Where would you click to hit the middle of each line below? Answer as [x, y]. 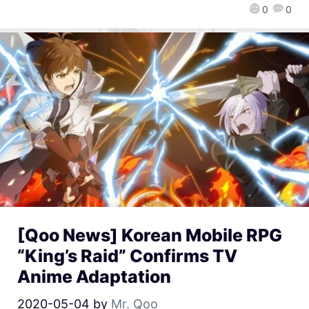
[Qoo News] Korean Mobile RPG [150, 236]
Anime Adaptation [94, 277]
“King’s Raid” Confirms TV [127, 256]
